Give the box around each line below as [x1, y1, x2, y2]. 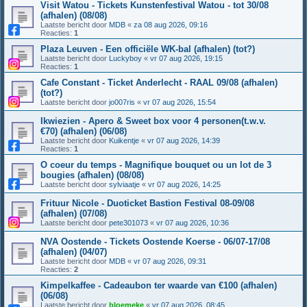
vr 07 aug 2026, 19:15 [150, 54, 223, 62]
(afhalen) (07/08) [40, 208, 107, 219]
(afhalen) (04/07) [40, 247, 107, 257]
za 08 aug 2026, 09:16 [134, 21, 208, 29]
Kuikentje [109, 136, 139, 145]
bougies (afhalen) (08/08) [40, 170, 144, 180]
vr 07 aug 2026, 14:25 [148, 180, 221, 188]
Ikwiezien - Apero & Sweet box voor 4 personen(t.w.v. [40, 116, 266, 126]
